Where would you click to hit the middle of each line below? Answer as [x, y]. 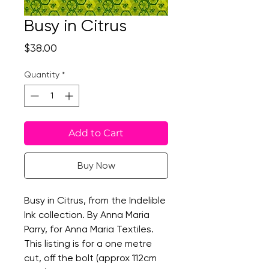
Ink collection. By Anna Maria [87, 215]
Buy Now [96, 165]
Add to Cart [96, 133]
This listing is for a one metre [88, 243]
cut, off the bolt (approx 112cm [90, 258]
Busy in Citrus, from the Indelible [95, 200]
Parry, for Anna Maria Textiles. [89, 229]
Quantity [42, 74]
